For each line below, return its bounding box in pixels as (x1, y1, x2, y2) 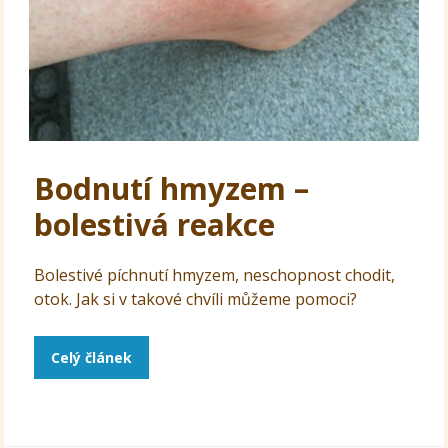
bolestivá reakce (34, 204, 276, 246)
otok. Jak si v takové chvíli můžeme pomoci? (34, 288, 358, 311)
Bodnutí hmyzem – (34, 168, 310, 210)
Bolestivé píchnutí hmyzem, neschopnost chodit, (34, 264, 396, 287)
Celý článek (51, 348, 133, 368)
